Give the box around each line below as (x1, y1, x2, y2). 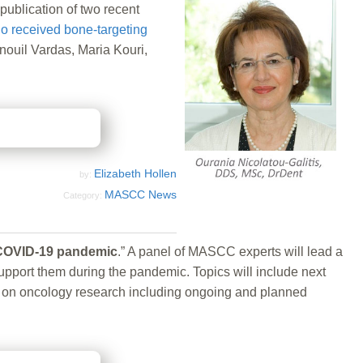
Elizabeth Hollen (94, 166, 177, 180)
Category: (63, 190, 105, 200)
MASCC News (105, 187, 177, 201)
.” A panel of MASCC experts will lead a (117, 244, 343, 258)
